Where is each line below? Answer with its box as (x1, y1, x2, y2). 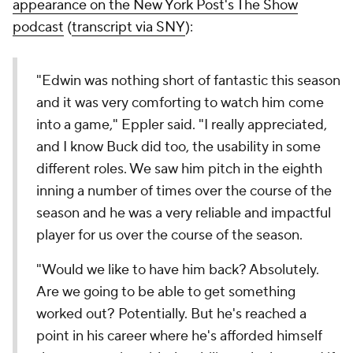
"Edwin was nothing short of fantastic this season (36, 72, 340, 90)
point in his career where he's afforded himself (36, 327, 322, 345)
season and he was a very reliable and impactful (36, 204, 331, 222)
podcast (13, 18, 64, 36)
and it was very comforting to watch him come (36, 94, 324, 112)
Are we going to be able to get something (36, 283, 295, 301)
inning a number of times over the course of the (36, 182, 332, 200)
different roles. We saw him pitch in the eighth (36, 160, 322, 178)
